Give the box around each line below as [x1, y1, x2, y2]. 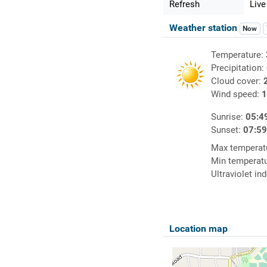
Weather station [169, 22, 240, 34]
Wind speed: [210, 89, 262, 100]
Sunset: [210, 125, 243, 136]
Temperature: [210, 49, 266, 61]
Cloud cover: [210, 76, 263, 87]
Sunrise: [210, 111, 246, 123]
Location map [169, 223, 228, 235]
